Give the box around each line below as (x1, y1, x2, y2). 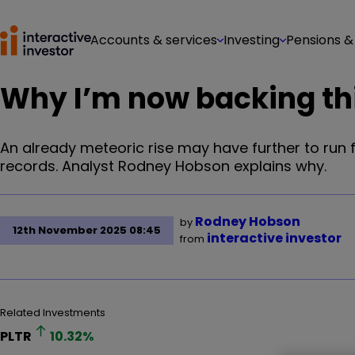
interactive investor (207, 229, 342, 247)
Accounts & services (90, 31, 217, 49)
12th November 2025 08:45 (13, 223, 161, 238)
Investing (223, 31, 280, 49)
